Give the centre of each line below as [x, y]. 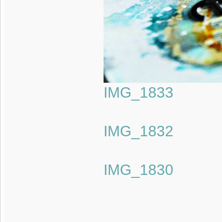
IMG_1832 [138, 131]
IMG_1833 [138, 92]
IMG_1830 [138, 169]
